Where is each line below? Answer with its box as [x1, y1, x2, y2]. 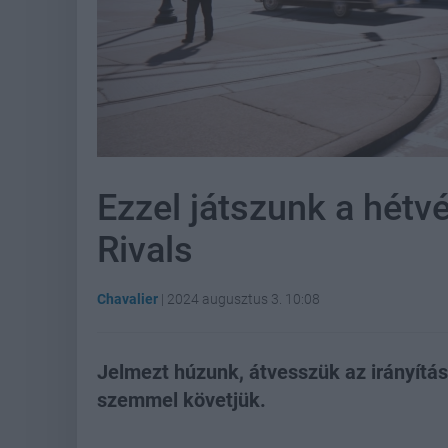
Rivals [97, 229, 193, 271]
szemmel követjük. [97, 388, 266, 412]
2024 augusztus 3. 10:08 [167, 291, 320, 307]
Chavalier [97, 291, 158, 307]
